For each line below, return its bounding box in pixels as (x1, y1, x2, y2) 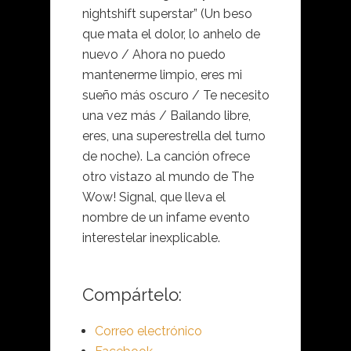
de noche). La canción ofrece (82, 149, 250, 165)
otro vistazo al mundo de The (82, 169, 254, 185)
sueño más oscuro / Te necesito (82, 88, 270, 103)
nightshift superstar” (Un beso (82, 6, 252, 22)
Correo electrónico (95, 324, 202, 339)
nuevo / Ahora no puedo (82, 47, 226, 63)
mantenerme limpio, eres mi (82, 67, 242, 83)
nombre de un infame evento (82, 210, 250, 226)
